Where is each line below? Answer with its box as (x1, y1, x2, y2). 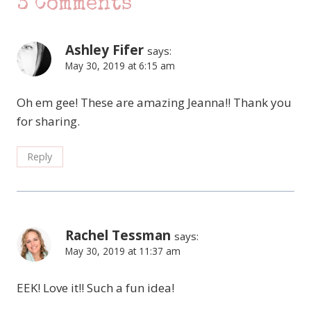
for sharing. (17, 112, 80, 129)
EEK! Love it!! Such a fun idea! (17, 280, 174, 296)
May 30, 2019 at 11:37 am (65, 244, 180, 258)
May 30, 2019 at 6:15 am (65, 58, 175, 72)
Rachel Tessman (65, 226, 171, 245)
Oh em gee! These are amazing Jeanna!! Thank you (17, 94, 292, 110)
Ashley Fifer (65, 40, 144, 59)
